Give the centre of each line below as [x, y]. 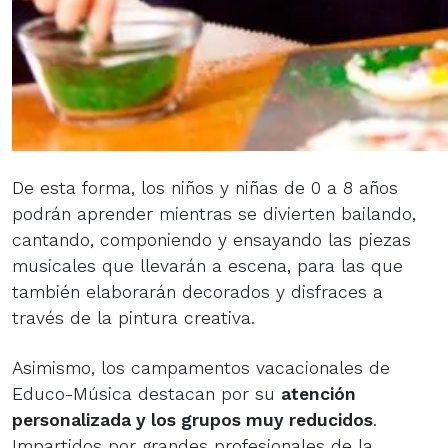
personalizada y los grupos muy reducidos [192, 419]
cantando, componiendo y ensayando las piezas [211, 239]
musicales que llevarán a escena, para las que [207, 265]
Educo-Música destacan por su [146, 393]
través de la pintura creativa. [133, 317]
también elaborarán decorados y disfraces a [197, 291]
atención [318, 393]
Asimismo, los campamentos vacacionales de [201, 367]
